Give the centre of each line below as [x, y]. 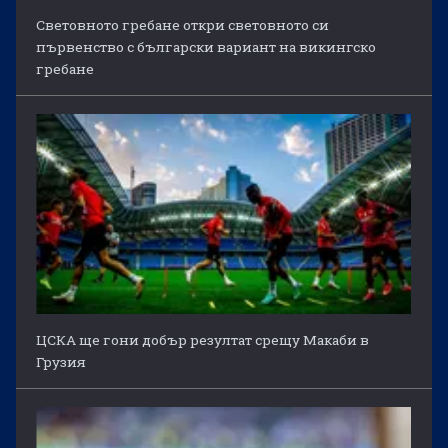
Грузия [61, 361]
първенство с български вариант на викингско [206, 46]
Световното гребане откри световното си [183, 24]
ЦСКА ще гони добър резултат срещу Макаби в [203, 339]
